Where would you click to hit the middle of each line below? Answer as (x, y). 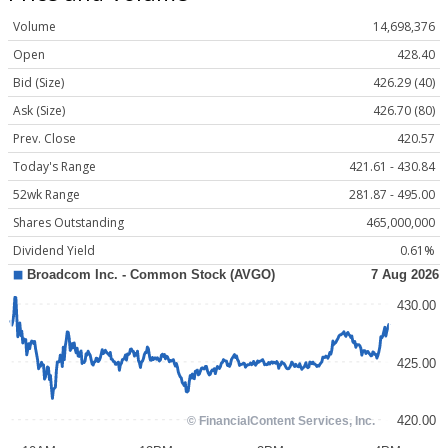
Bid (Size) (38, 83)
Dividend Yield (54, 251)
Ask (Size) (39, 111)
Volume (34, 27)
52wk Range (46, 195)
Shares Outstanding (68, 223)
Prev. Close (44, 139)
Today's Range (54, 167)
